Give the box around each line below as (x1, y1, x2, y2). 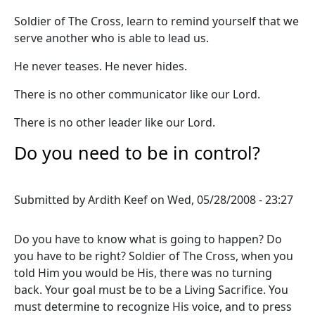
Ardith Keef (88, 192, 148, 207)
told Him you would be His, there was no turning (14, 265, 272, 281)
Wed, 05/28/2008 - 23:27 (167, 192, 293, 207)
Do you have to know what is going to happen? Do (14, 231, 282, 247)
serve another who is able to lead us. (14, 30, 209, 46)
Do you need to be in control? (14, 141, 260, 165)
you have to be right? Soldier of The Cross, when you (14, 248, 293, 264)
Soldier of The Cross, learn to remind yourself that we (14, 13, 299, 29)
